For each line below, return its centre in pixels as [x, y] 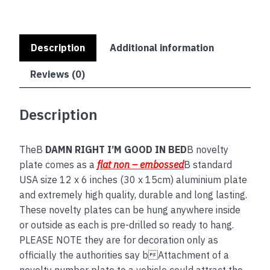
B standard [208, 164]
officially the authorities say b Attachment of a [124, 255]
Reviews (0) [58, 74]
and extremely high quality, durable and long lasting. [133, 194]
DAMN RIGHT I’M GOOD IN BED [116, 149]
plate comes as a [58, 164]
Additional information [162, 47]
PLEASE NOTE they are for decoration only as [119, 240]
